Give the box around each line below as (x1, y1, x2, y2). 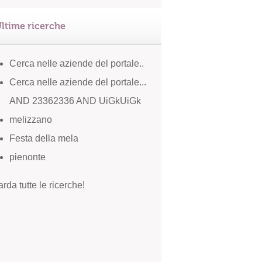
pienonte (9, 152, 46, 162)
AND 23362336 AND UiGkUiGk (9, 96, 141, 106)
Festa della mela (9, 133, 78, 143)
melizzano (9, 115, 52, 125)
